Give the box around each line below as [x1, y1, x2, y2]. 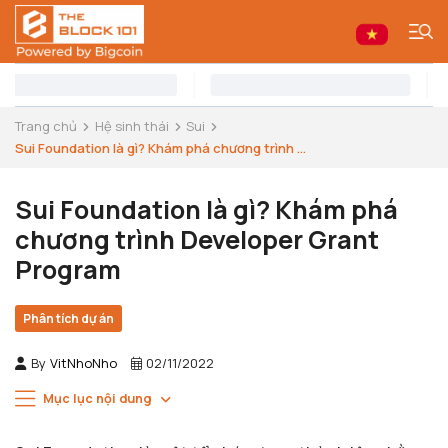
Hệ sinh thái [94, 117, 169, 135]
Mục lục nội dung [42, 389, 151, 407]
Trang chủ [15, 117, 77, 135]
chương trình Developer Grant [15, 222, 379, 257]
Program [15, 252, 121, 287]
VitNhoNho [50, 354, 117, 372]
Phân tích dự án [23, 310, 114, 327]
